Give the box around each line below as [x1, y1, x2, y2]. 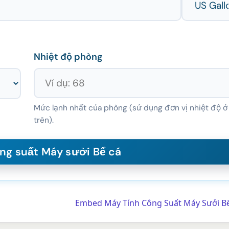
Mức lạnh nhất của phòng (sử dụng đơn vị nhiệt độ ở [33, 103, 227, 113]
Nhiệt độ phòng [33, 51, 103, 63]
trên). [33, 115, 54, 126]
